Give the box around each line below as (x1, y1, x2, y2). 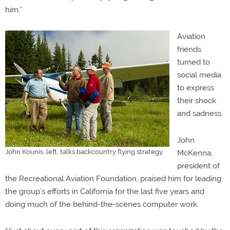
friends (177, 44, 201, 54)
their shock (177, 95, 216, 105)
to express (177, 83, 214, 92)
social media (177, 70, 221, 80)
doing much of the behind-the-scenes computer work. (5, 199, 199, 209)
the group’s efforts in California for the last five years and (5, 186, 204, 196)
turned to (177, 57, 210, 67)
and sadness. (177, 108, 223, 118)
